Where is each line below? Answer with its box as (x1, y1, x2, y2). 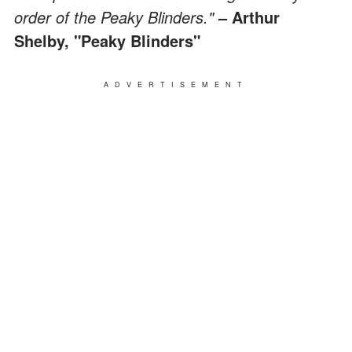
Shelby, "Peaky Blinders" (14, 28, 200, 52)
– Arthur (218, 5, 280, 28)
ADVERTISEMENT (104, 79, 248, 90)
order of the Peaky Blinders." (14, 5, 218, 28)
